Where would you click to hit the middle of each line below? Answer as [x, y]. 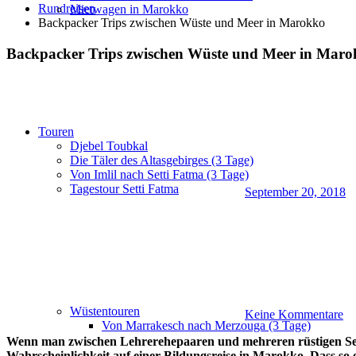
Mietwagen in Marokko [129, 9]
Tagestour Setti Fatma [124, 189]
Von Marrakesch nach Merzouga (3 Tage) [206, 325]
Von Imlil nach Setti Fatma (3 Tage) [159, 174]
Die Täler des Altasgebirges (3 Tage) [162, 160]
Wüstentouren [105, 311]
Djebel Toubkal [109, 146]
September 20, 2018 [295, 192]
